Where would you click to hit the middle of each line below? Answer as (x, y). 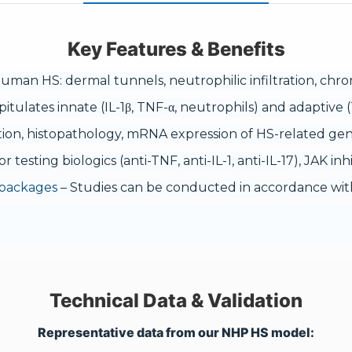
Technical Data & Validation (176, 301)
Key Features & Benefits (176, 49)
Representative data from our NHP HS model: (176, 332)
